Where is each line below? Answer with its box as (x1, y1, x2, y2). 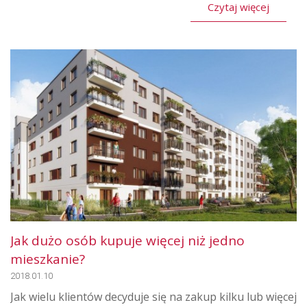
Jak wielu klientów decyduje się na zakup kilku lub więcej (10, 288, 297, 304)
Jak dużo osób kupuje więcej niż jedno (10, 231, 245, 249)
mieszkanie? (10, 249, 85, 268)
